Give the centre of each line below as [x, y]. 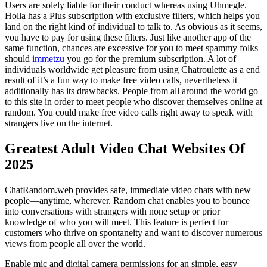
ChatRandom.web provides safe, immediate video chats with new [128, 190]
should [18, 59]
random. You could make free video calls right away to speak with [129, 113]
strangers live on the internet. [59, 123]
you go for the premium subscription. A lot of [150, 59]
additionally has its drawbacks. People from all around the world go [131, 91]
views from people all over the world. [75, 244]
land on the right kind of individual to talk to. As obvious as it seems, [133, 27]
